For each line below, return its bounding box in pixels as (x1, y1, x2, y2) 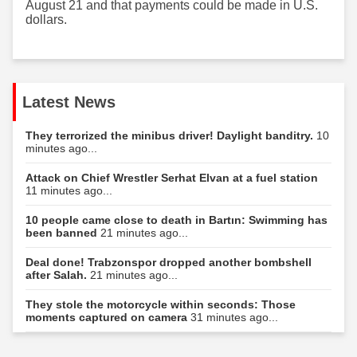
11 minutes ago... (25, 183, 112, 197)
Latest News (22, 92, 116, 111)
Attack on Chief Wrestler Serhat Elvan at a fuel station (25, 171, 318, 184)
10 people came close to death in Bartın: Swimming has (25, 213, 328, 226)
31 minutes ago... (190, 310, 278, 324)
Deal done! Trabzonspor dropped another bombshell (25, 255, 312, 269)
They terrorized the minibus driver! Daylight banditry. (25, 128, 316, 142)
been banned (25, 226, 100, 239)
